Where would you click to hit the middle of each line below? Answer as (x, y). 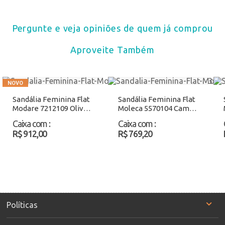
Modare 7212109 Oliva (50, 108)
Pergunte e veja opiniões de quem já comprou (113, 28)
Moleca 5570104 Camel (157, 108)
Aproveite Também (113, 50)
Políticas (22, 205)
